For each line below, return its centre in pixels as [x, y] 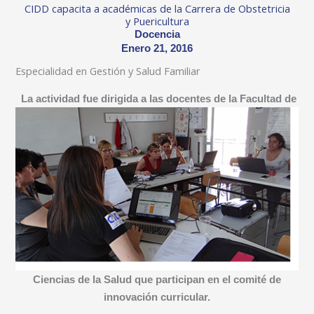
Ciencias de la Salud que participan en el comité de [157, 280]
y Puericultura [157, 21]
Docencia [157, 35]
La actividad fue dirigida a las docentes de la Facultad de [158, 98]
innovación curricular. [157, 298]
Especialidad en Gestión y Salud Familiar [108, 71]
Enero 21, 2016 [157, 49]
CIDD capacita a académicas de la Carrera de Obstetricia [157, 9]
